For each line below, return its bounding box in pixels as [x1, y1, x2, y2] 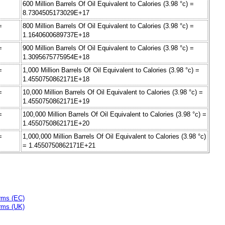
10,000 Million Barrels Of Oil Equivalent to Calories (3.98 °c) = [23, 88, 203, 96]
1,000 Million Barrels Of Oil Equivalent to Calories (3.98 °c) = [23, 66, 199, 74]
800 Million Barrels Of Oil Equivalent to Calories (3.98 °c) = [23, 22, 194, 30]
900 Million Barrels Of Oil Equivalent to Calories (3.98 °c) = [23, 44, 194, 52]
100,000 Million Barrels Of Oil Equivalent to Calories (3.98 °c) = [23, 110, 206, 119]
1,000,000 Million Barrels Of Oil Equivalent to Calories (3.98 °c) [23, 133, 206, 141]
